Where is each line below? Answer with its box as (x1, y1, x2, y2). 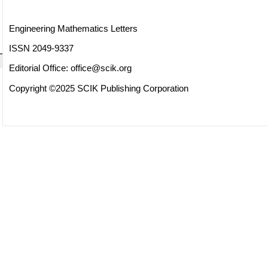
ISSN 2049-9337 (8, 43, 74, 53)
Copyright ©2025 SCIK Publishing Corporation (8, 83, 188, 93)
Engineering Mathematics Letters (8, 23, 138, 33)
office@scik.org (70, 63, 132, 74)
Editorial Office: (8, 63, 71, 74)
